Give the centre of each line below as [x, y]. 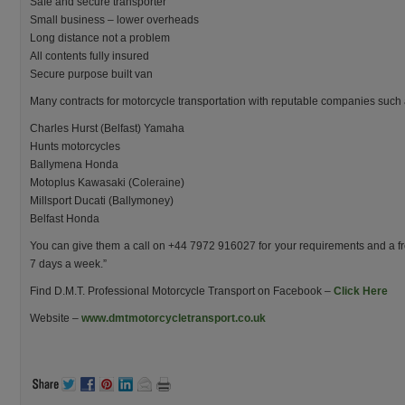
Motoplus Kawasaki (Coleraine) [107, 183]
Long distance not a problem [100, 38]
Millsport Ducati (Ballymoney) [102, 201]
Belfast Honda [65, 219]
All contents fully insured [89, 56]
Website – [56, 318]
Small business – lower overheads [114, 20]
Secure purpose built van [91, 74]
